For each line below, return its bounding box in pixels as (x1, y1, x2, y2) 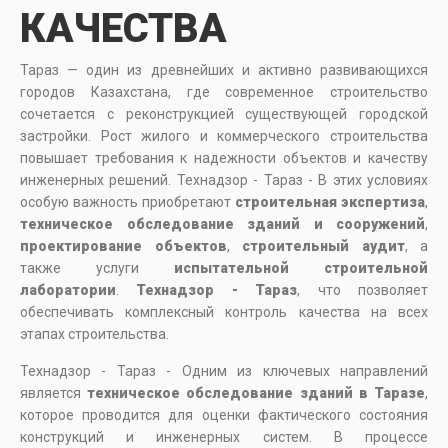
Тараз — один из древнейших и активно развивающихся (20, 62, 428, 79)
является (20, 385, 88, 402)
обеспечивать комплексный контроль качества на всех (20, 304, 428, 321)
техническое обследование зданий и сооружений (20, 216, 425, 233)
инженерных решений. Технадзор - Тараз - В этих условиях (20, 172, 428, 189)
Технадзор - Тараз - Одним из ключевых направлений (20, 363, 428, 380)
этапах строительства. (20, 326, 169, 343)
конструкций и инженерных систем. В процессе (20, 429, 428, 446)
